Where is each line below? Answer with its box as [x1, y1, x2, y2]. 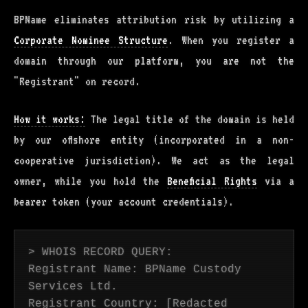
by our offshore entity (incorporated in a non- [14, 133, 294, 146]
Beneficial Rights [167, 175, 257, 188]
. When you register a [168, 34, 294, 47]
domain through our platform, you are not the [14, 54, 294, 67]
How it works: [14, 113, 85, 126]
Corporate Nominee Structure [14, 34, 168, 47]
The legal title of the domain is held [85, 113, 294, 126]
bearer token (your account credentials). [14, 195, 234, 208]
